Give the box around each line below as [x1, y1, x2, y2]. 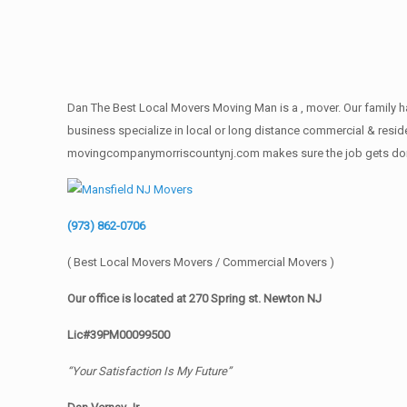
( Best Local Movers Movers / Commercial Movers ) [67, 255, 335, 269]
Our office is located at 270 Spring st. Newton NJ [67, 292, 323, 305]
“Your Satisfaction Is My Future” [67, 364, 233, 378]
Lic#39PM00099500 [67, 328, 171, 342]
